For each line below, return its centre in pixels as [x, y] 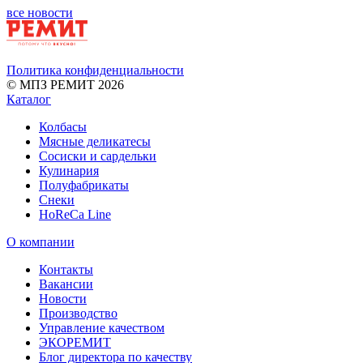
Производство [78, 313]
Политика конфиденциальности [95, 70]
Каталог [29, 99]
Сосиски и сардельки [98, 156]
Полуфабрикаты [84, 185]
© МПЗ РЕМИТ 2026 [65, 84]
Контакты [66, 269]
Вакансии [66, 284]
